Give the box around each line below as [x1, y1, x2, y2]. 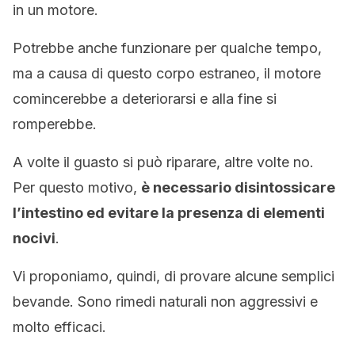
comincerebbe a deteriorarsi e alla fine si [13, 90, 277, 107]
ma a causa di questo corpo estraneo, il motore [13, 65, 321, 82]
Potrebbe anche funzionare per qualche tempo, [13, 40, 322, 56]
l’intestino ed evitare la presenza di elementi [13, 204, 325, 221]
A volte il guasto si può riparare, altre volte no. [13, 154, 314, 170]
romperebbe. [13, 116, 97, 132]
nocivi [13, 230, 55, 246]
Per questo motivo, [13, 179, 141, 196]
